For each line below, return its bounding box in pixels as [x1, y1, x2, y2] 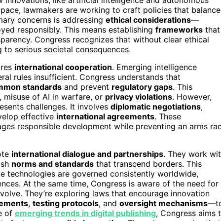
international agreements [56, 111, 154, 121]
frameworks [155, 24, 203, 35]
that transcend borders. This [94, 158, 202, 169]
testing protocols [33, 198, 99, 208]
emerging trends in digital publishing [15, 208, 156, 218]
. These [154, 111, 181, 121]
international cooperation [14, 62, 112, 72]
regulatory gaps [111, 81, 173, 92]
